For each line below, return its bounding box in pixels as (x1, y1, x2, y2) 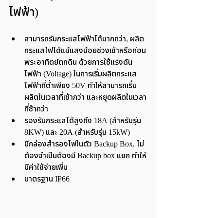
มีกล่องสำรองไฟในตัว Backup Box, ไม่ (24, 138, 144, 150)
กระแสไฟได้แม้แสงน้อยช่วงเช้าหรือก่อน (24, 45, 146, 57)
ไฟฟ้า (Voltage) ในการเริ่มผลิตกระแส (24, 68, 137, 80)
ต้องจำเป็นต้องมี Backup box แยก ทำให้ (24, 150, 146, 162)
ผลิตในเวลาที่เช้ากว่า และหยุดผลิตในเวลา (24, 91, 146, 104)
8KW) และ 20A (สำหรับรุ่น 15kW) (24, 127, 130, 139)
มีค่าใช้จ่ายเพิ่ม (24, 162, 68, 174)
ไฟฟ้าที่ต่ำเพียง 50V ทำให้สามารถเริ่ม (24, 80, 137, 92)
